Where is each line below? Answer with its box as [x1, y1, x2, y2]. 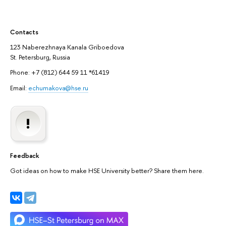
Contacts [10, 27, 38, 37]
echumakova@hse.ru [28, 83, 88, 92]
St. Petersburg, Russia [10, 52, 70, 62]
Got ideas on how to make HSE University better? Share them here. [10, 166, 204, 176]
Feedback [10, 150, 39, 160]
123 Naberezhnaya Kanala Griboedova [10, 42, 124, 51]
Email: [10, 83, 28, 92]
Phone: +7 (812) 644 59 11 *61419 [10, 68, 109, 77]
